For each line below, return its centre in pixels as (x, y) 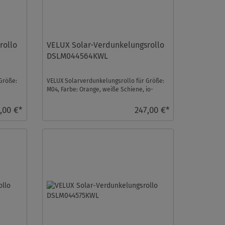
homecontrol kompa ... (77, 98)
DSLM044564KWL (77, 56)
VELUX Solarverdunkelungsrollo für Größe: (105, 81)
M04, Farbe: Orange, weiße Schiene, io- (100, 89)
